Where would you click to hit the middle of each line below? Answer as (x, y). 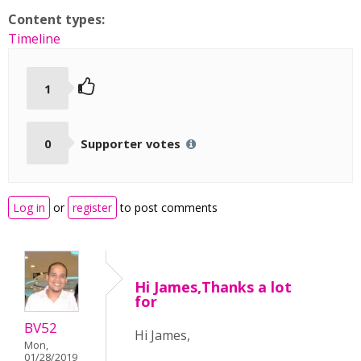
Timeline (34, 39)
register (92, 208)
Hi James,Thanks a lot (213, 287)
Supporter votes (132, 143)
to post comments (167, 208)
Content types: (58, 19)
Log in (29, 208)
